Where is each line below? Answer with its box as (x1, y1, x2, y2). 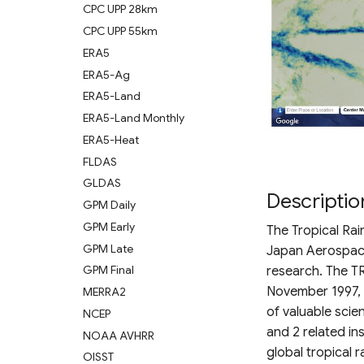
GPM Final (83, 262, 134, 278)
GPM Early (83, 219, 135, 234)
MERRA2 (83, 284, 126, 299)
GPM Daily (83, 197, 136, 212)
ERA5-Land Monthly (83, 110, 184, 125)
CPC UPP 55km (83, 24, 158, 38)
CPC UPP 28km (83, 2, 158, 17)
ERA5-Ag (83, 67, 130, 82)
